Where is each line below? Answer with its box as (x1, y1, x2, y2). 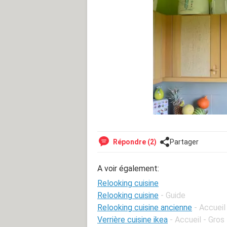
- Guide (161, 190, 185, 200)
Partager (170, 137, 199, 146)
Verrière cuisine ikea (97, 214, 168, 224)
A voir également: (97, 163, 159, 173)
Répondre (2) (111, 137, 157, 146)
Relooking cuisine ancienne (97, 202, 192, 212)
